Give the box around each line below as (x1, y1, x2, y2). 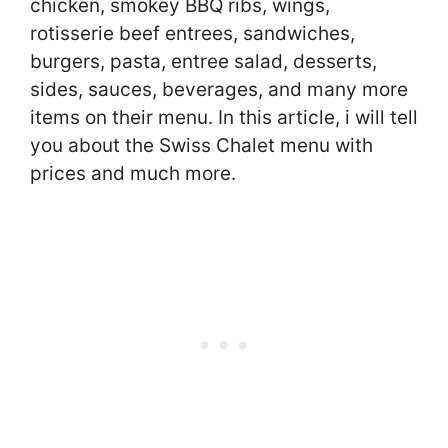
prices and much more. (30, 162, 236, 185)
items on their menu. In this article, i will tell (30, 106, 418, 129)
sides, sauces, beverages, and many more (30, 78, 408, 101)
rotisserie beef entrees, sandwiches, (30, 22, 355, 45)
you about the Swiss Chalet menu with (30, 134, 373, 157)
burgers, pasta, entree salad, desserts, (30, 50, 377, 73)
